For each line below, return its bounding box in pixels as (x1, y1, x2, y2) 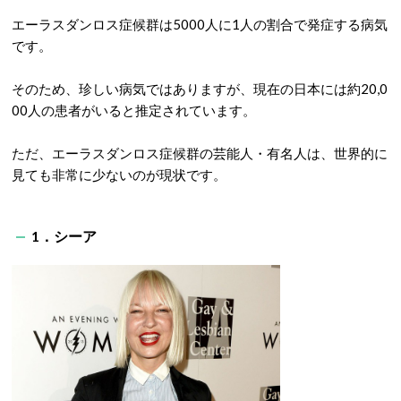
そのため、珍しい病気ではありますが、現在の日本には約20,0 (12, 81, 388, 97)
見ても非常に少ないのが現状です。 (12, 166, 226, 183)
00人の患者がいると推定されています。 (12, 102, 256, 118)
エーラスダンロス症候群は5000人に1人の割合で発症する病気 (12, 16, 388, 32)
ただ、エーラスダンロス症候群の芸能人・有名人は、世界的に (12, 145, 388, 161)
